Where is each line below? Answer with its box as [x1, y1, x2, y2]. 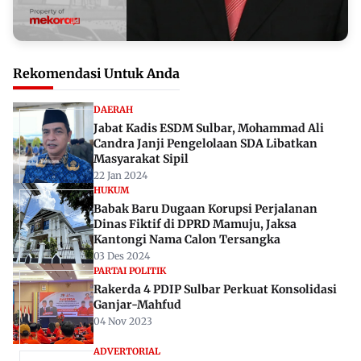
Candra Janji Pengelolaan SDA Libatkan [93, 136, 317, 151]
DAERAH [93, 104, 133, 116]
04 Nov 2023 [93, 315, 152, 328]
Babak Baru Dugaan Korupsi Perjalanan [93, 201, 317, 217]
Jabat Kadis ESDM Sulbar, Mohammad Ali [93, 121, 324, 136]
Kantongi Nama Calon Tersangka [93, 232, 280, 247]
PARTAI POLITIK [93, 265, 166, 277]
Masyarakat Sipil [93, 151, 189, 167]
